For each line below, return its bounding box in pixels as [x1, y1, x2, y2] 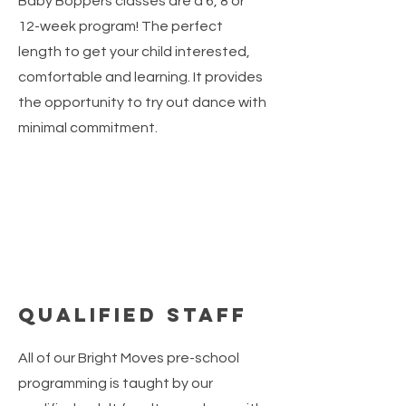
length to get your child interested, [18, 44, 250, 59]
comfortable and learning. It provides [18, 70, 263, 84]
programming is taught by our [18, 376, 213, 391]
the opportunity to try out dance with [18, 95, 266, 110]
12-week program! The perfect [18, 19, 223, 34]
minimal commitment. [18, 121, 158, 135]
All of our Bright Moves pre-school [18, 351, 239, 365]
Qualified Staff [18, 303, 247, 327]
